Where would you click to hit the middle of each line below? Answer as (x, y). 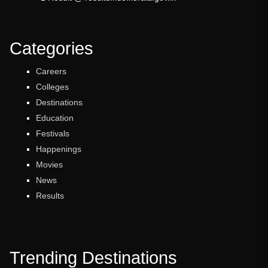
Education (55, 118)
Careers (51, 71)
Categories (51, 48)
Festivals (53, 133)
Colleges (53, 86)
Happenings (59, 149)
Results (50, 195)
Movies (50, 164)
